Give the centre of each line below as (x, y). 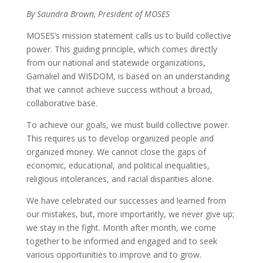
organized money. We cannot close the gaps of (116, 151)
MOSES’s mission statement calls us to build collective (129, 35)
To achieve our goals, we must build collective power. (128, 124)
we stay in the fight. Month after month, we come (121, 227)
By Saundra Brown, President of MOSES (98, 14)
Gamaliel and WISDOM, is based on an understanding (128, 76)
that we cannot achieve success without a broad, (119, 89)
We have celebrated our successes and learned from (126, 200)
